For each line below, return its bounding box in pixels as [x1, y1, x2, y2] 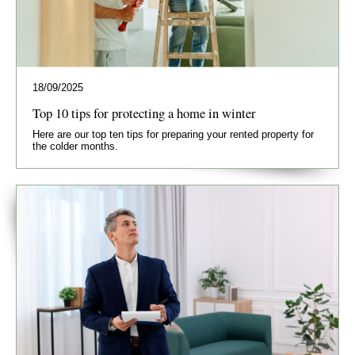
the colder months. [32, 140, 118, 153]
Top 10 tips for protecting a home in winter [32, 104, 256, 123]
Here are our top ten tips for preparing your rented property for [32, 128, 314, 141]
